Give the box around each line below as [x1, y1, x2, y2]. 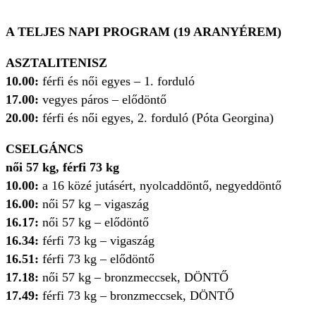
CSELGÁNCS [6, 142, 83, 157]
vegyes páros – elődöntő [42, 92, 166, 107]
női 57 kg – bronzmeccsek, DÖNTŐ [42, 270, 229, 285]
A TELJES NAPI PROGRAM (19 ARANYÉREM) [6, 25, 281, 39]
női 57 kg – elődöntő [39, 215, 149, 230]
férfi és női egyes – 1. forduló [42, 74, 195, 89]
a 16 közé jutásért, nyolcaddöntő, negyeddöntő [42, 178, 281, 193]
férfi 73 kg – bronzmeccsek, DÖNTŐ [39, 288, 241, 303]
